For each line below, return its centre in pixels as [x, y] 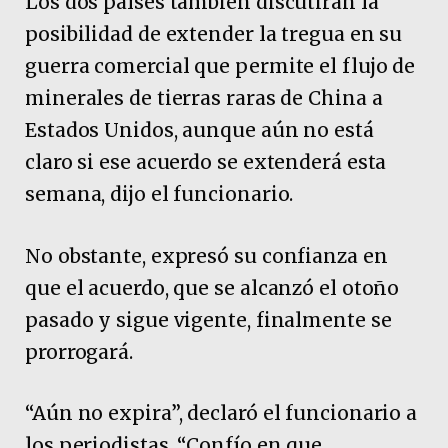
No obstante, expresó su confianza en [206, 255]
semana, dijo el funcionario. [159, 194]
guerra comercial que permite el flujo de [220, 66]
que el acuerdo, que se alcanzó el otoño [212, 287]
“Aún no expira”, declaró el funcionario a [221, 412]
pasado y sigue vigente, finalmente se [208, 319]
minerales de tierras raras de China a [204, 98]
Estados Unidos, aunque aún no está [199, 130]
